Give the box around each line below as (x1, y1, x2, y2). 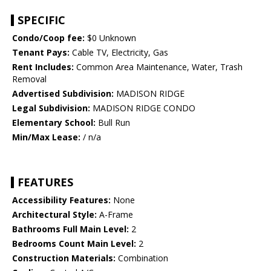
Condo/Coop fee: (12, 32, 85, 44)
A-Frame (97, 209, 133, 221)
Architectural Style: (12, 209, 97, 221)
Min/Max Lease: (12, 131, 80, 143)
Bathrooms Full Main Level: (12, 223, 129, 235)
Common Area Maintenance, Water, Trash (74, 61, 243, 73)
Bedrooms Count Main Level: (12, 238, 136, 250)
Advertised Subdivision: (12, 88, 114, 100)
